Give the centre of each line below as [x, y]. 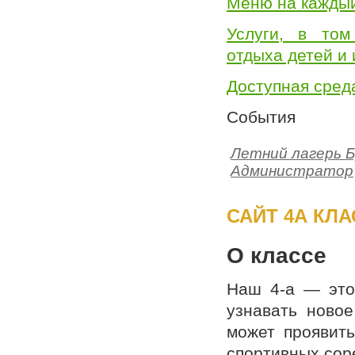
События [261, 117]
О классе [277, 255]
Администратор [292, 171]
